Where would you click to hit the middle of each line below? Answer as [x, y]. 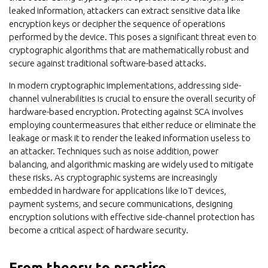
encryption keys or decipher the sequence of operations [117, 24]
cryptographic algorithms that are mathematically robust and [129, 50]
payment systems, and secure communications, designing [121, 204]
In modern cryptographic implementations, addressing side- [125, 85]
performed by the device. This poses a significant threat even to [133, 37]
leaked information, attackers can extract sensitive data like [125, 10]
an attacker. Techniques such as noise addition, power [114, 151]
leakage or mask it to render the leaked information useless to [130, 138]
